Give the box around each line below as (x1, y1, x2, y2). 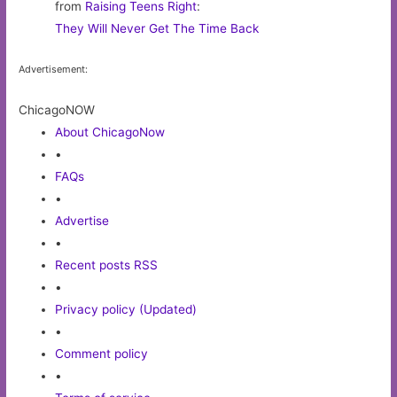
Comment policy (55, 346, 149, 362)
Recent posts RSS (55, 258, 159, 273)
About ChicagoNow (55, 125, 166, 140)
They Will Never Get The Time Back (55, 20, 260, 35)
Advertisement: (19, 63, 89, 76)
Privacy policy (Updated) (55, 302, 198, 317)
